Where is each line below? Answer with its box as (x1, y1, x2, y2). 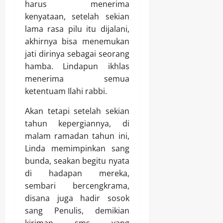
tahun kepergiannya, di (25, 118, 129, 129)
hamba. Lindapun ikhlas (25, 61, 129, 72)
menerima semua (25, 73, 129, 85)
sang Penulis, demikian (25, 205, 129, 217)
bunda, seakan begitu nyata (25, 155, 129, 167)
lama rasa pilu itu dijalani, (25, 23, 129, 35)
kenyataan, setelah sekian (25, 11, 129, 22)
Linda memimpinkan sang (25, 143, 129, 154)
